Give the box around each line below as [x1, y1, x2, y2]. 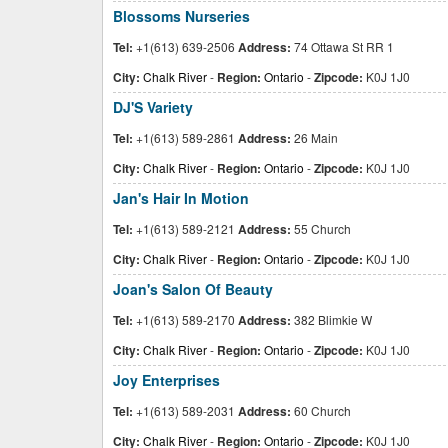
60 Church [291, 402, 351, 419]
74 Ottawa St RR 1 [291, 38, 394, 55]
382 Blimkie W [291, 311, 372, 328]
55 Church [291, 220, 351, 237]
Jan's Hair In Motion [113, 188, 249, 208]
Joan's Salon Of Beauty [113, 279, 273, 299]
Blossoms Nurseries [113, 6, 250, 26]
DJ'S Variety [113, 97, 193, 117]
